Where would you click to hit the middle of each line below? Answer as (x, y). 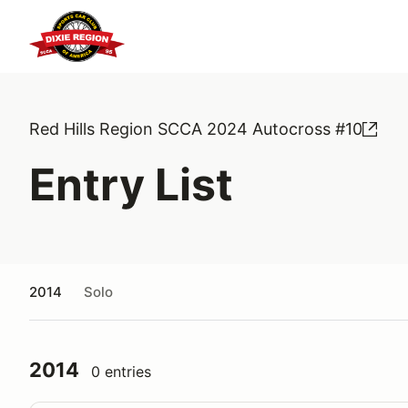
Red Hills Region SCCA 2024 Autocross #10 (196, 129)
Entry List (131, 184)
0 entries (121, 372)
